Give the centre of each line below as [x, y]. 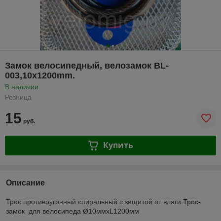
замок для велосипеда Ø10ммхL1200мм [73, 211]
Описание [25, 183]
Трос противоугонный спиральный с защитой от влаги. [94, 202]
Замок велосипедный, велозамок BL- [87, 65]
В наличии [22, 87]
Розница [18, 97]
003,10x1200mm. [40, 75]
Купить [118, 145]
